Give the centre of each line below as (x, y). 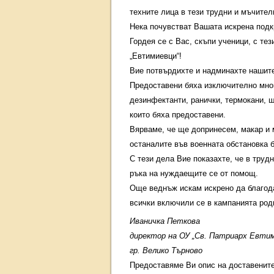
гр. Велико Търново (166, 250)
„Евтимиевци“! (156, 56)
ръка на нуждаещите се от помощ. (194, 173)
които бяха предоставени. (178, 115)
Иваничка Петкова (165, 221)
